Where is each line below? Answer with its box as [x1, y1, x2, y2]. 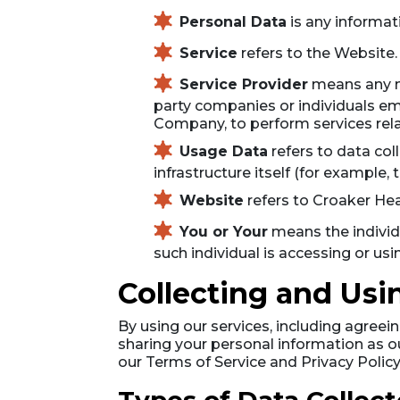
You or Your [179, 222, 268, 240]
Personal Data [179, 12, 287, 30]
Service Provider [179, 75, 308, 93]
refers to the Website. [237, 44, 397, 62]
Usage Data [179, 142, 268, 160]
